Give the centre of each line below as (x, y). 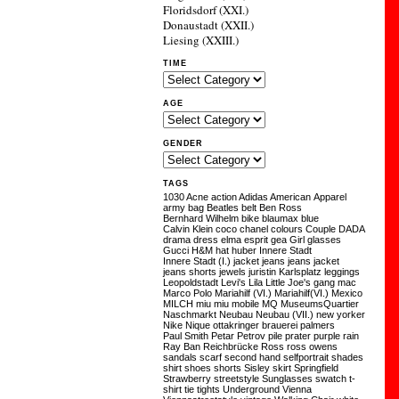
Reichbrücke (231, 346)
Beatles (223, 208)
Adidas (254, 197)
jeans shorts (190, 272)
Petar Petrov (239, 336)
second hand (253, 357)
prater (298, 336)
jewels (233, 272)
